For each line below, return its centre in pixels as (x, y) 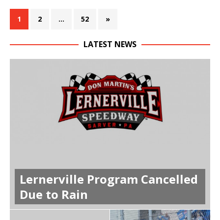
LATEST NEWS (110, 44)
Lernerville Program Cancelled (109, 179)
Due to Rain (54, 194)
